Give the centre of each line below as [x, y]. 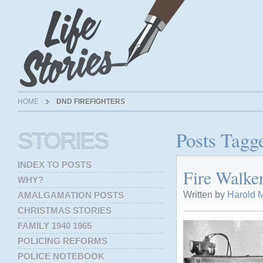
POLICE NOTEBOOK [61, 256]
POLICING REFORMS [63, 241]
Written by [205, 194]
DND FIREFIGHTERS [91, 102]
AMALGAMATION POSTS [71, 195]
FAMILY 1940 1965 [55, 226]
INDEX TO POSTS [55, 165]
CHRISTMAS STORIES [65, 210]
